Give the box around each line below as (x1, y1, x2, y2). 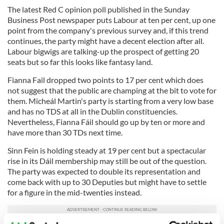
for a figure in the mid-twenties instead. (7, 187, 141, 197)
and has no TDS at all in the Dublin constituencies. (7, 106, 177, 116)
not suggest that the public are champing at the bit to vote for (7, 85, 216, 95)
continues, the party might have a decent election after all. (7, 36, 204, 45)
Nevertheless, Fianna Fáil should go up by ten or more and (7, 117, 205, 126)
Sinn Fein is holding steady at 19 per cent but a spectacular (7, 145, 206, 155)
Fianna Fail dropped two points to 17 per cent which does (7, 75, 203, 84)
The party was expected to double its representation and (7, 166, 200, 176)
